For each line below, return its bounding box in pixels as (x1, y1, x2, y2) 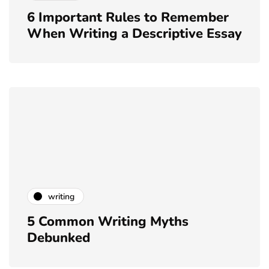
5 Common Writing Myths (27, 213, 189, 231)
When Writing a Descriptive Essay (27, 25, 242, 43)
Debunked (27, 229, 90, 247)
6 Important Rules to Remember (27, 8, 229, 27)
